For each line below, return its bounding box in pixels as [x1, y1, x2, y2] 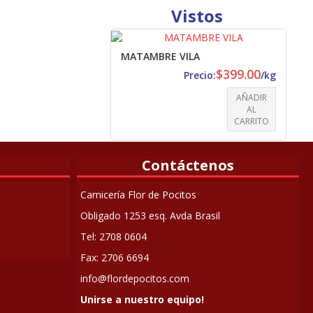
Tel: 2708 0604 [80, 230, 147, 244]
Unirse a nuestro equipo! [80, 293, 204, 307]
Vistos [171, 4, 223, 28]
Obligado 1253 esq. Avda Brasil [80, 209, 220, 223]
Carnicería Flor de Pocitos [80, 188, 196, 202]
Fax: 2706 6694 [80, 251, 149, 265]
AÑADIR [236, 92, 267, 104]
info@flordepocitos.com [80, 272, 189, 286]
